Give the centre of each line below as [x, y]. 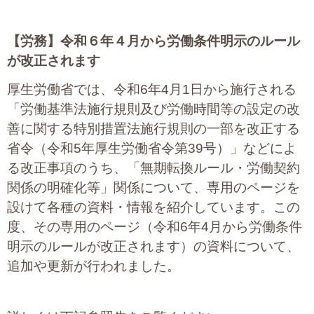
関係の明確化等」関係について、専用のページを [153, 188]
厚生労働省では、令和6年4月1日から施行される [152, 90]
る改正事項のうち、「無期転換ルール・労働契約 [153, 168]
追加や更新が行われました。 [94, 266]
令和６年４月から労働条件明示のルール [180, 41]
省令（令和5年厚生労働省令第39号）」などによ [152, 149]
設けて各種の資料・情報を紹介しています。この [153, 207]
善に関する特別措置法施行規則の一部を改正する [153, 129]
